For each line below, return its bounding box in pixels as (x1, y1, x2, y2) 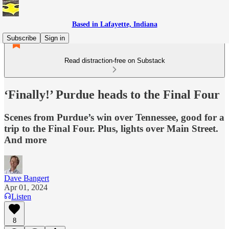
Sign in (44, 34, 65, 42)
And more (4, 134, 47, 145)
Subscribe (7, 34, 36, 42)
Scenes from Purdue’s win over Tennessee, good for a (4, 111, 224, 123)
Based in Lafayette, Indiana (72, 20, 157, 28)
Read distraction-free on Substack (64, 57, 165, 64)
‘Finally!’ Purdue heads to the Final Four (4, 87, 220, 101)
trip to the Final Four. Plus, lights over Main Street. (4, 123, 218, 134)
